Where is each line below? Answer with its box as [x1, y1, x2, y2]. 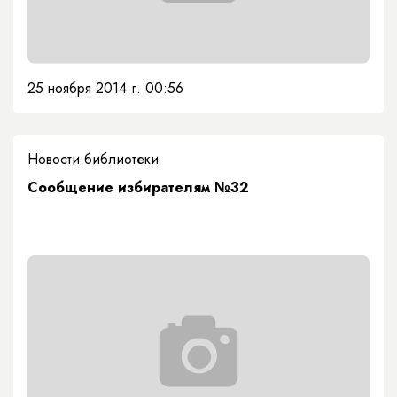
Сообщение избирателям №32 [27, 176, 249, 198]
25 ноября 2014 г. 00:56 [27, 77, 183, 98]
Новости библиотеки [27, 148, 159, 169]
